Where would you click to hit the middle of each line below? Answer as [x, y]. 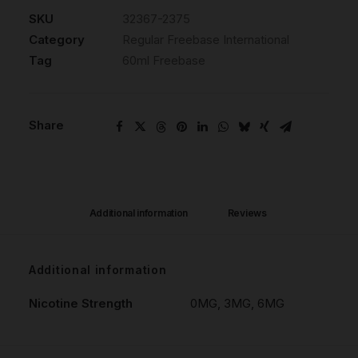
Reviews [248, 213]
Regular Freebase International [206, 40]
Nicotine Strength [81, 303]
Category [57, 40]
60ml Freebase [164, 60]
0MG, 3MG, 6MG [237, 303]
